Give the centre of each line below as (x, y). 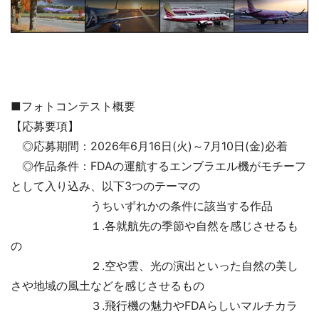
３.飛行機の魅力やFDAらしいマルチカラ (154, 305)
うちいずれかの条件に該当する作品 (142, 205)
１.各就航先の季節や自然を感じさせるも (155, 225)
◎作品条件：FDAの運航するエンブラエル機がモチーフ (158, 166)
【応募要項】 (45, 126)
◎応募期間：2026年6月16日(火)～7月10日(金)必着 (149, 146)
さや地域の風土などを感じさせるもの (108, 285)
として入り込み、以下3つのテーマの (105, 185)
